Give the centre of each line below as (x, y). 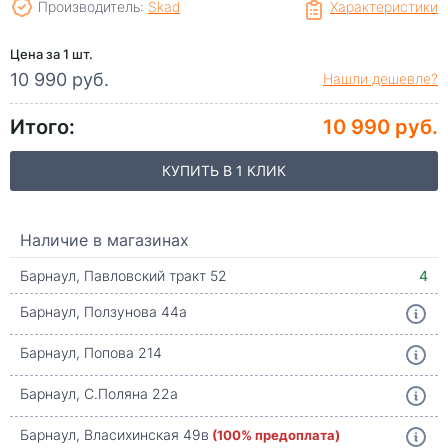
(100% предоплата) (276, 434)
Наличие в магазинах (104, 239)
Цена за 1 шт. (51, 53)
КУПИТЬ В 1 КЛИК (224, 170)
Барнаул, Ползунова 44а (103, 311)
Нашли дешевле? (380, 78)
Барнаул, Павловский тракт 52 (123, 275)
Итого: (42, 125)
